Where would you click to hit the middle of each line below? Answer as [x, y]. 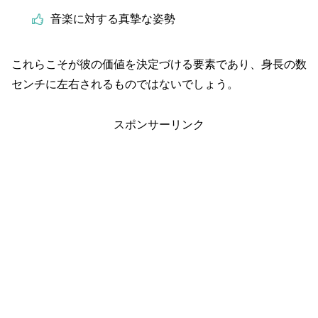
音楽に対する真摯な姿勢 [113, 18]
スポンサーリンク [159, 124]
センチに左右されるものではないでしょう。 [125, 84]
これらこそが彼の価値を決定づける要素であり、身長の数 [159, 65]
